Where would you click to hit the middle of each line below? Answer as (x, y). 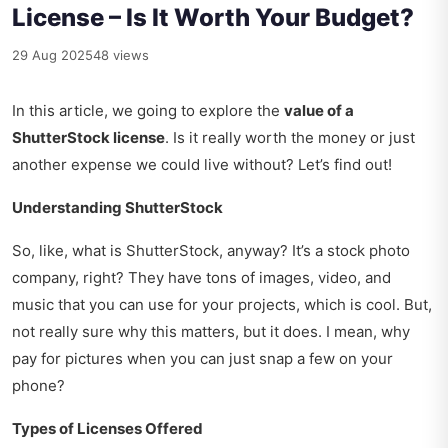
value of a (319, 111)
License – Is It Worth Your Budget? (213, 18)
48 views (121, 55)
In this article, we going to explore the (148, 111)
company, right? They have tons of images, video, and (201, 278)
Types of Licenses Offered (107, 429)
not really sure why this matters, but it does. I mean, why (211, 332)
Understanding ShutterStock (117, 208)
